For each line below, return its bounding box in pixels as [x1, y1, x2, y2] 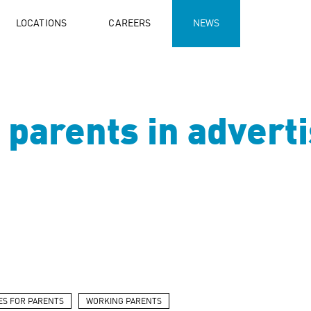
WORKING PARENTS [86, 298, 162, 306]
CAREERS [108, 19, 151, 28]
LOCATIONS [15, 19, 67, 28]
